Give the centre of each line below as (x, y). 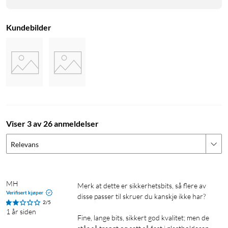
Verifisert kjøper (25, 193)
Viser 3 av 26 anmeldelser (52, 124)
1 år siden (21, 212)
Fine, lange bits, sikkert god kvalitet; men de (143, 218)
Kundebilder (29, 27)
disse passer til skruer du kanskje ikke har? (141, 196)
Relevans (25, 145)
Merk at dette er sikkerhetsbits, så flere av (81, 186)
